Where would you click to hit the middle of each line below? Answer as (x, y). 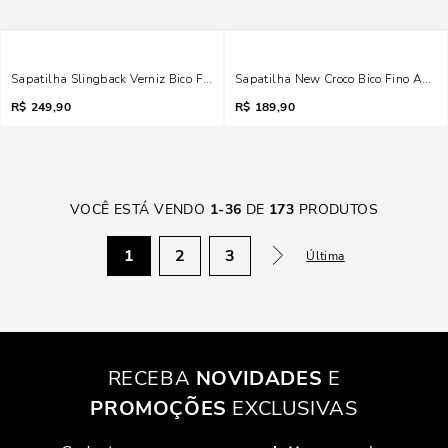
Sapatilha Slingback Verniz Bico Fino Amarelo (142, 79)
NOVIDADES (259, 378)
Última (325, 256)
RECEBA (151, 378)
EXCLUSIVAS (292, 408)
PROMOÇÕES (158, 408)
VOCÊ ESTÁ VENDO (137, 209)
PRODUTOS (336, 209)
